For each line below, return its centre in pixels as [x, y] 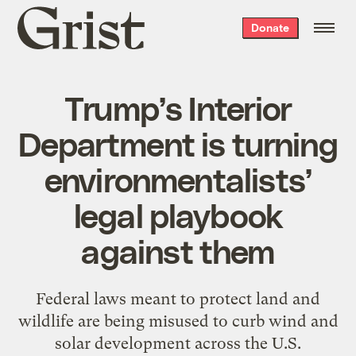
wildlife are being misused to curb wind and [178, 321]
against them [178, 250]
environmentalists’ [178, 178]
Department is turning [178, 143]
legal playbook [178, 214]
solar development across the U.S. [178, 343]
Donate [270, 27]
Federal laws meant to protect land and [178, 298]
